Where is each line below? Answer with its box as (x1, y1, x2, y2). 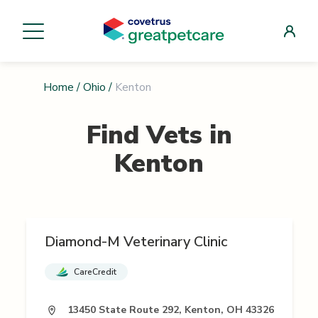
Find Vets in (86, 118, 232, 153)
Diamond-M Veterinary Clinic (44, 232, 227, 252)
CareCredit (73, 266, 116, 278)
